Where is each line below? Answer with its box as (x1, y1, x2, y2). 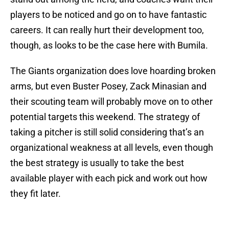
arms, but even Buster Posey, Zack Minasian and (10, 81, 207, 92)
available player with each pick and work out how (10, 173, 208, 184)
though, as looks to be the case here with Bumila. (10, 40, 208, 51)
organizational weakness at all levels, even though (10, 142, 213, 153)
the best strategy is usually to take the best (10, 157, 184, 169)
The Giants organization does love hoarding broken (10, 65, 216, 77)
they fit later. (10, 188, 61, 199)
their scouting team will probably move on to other (10, 96, 213, 107)
